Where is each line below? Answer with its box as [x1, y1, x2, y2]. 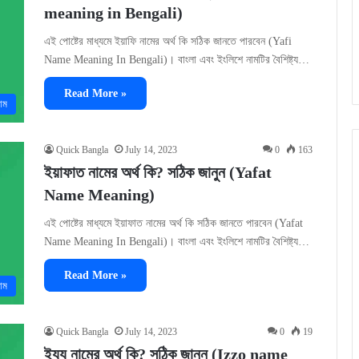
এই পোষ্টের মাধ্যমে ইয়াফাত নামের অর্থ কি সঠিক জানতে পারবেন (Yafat [44, 216, 303, 229]
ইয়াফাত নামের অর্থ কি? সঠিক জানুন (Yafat [44, 163, 272, 181]
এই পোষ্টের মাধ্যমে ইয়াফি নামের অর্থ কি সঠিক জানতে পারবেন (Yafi [44, 34, 292, 47]
